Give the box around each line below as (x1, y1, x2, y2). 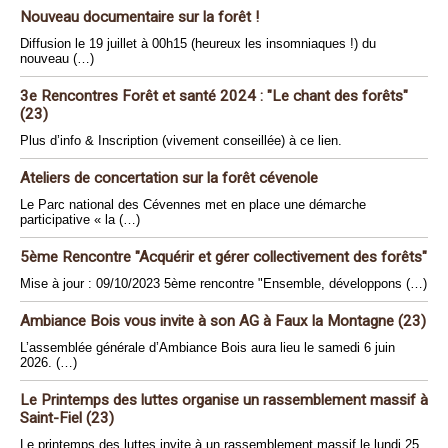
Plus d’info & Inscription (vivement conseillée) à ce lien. (20, 133, 342, 149)
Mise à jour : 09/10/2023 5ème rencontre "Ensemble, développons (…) (20, 276, 427, 292)
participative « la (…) (20, 212, 140, 228)
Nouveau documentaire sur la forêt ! (20, 8, 259, 27)
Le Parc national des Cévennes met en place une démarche (20, 197, 366, 213)
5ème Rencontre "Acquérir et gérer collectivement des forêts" (20, 248, 427, 267)
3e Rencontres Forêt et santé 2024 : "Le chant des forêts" (20, 87, 408, 106)
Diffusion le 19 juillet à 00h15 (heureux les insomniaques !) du (20, 36, 376, 52)
